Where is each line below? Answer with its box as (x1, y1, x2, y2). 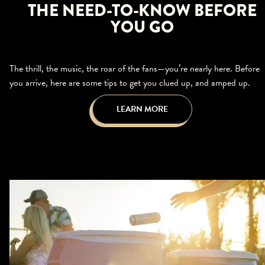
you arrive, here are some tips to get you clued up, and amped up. (9, 76, 250, 91)
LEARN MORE (116, 103, 168, 116)
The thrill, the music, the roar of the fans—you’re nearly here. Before (9, 62, 260, 76)
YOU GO (110, 15, 174, 40)
